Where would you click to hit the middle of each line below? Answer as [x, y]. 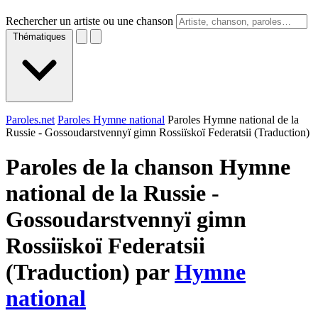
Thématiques [39, 37]
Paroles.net [30, 120]
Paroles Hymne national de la [233, 120]
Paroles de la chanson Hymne [148, 167]
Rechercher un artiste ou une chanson [89, 21]
